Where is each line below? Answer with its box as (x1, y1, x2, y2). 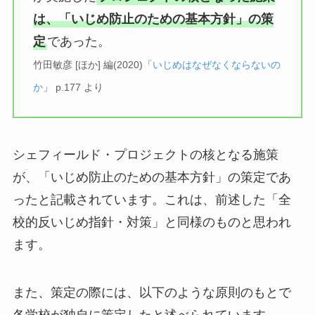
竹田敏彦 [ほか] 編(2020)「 (32, 59, 153, 71)
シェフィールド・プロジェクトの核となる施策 (12, 147, 278, 162)
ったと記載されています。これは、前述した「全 (12, 192, 291, 207)
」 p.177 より (42, 82, 103, 94)
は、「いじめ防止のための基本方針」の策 (32, 12, 274, 27)
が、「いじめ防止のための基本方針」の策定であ (12, 169, 291, 184)
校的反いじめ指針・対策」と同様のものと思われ (12, 214, 291, 229)
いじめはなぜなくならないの (152, 59, 281, 71)
